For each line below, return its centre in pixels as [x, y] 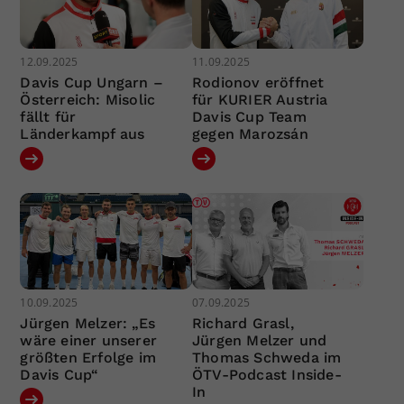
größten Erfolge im [88, 358]
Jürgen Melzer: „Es [88, 324]
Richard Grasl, [243, 324]
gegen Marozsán [250, 133]
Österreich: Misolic [88, 99]
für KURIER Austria [260, 99]
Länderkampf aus [83, 133]
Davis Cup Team [249, 116]
